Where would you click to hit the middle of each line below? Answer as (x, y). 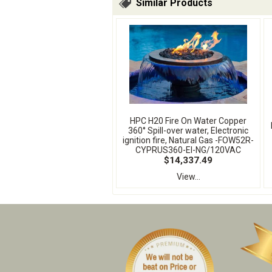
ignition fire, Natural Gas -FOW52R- (188, 140)
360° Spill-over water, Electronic (188, 131)
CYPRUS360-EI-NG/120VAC (188, 150)
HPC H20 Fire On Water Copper (188, 121)
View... (188, 177)
